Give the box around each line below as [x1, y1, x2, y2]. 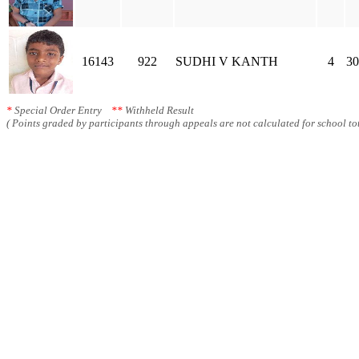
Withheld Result [123, 104, 194, 116]
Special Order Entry [12, 104, 111, 116]
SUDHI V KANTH [175, 54, 278, 68]
